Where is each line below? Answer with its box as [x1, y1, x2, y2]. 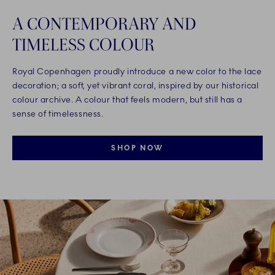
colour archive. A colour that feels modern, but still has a [12, 94, 243, 105]
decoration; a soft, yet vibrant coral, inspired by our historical [12, 80, 259, 91]
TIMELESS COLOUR [12, 33, 155, 55]
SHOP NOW [111, 143, 164, 152]
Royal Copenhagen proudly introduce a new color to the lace [12, 66, 262, 77]
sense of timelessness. [12, 108, 104, 119]
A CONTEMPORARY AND [12, 12, 196, 34]
